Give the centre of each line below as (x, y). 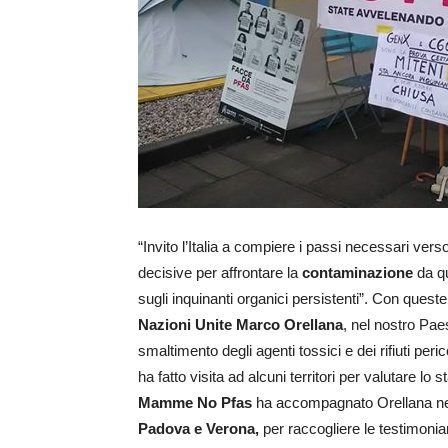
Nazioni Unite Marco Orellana (240, 325)
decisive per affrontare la (220, 273)
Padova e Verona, (198, 429)
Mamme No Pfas (195, 403)
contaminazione (357, 273)
